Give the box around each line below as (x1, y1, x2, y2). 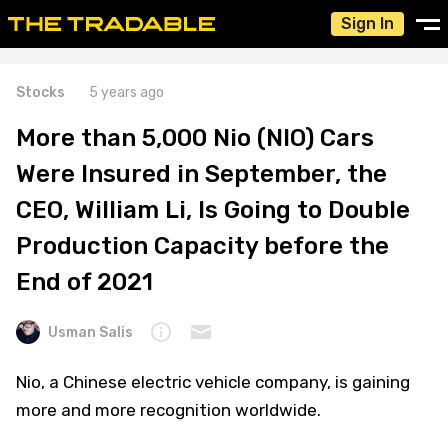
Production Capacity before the (16, 232, 389, 260)
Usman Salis (48, 323, 133, 341)
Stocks (16, 84, 65, 101)
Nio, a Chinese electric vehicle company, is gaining (16, 372, 410, 392)
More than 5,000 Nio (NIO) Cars (16, 124, 374, 152)
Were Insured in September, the (16, 160, 387, 188)
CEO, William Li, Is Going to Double (16, 196, 410, 224)
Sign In (341, 14, 394, 33)
